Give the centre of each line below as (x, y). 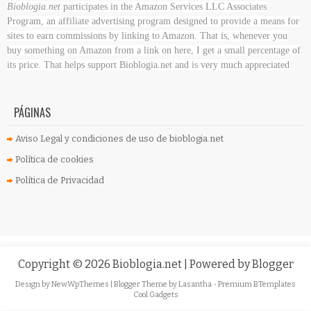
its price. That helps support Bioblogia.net (91, 65)
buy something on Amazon (59, 50)
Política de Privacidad (60, 180)
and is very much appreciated (232, 65)
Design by (33, 284)
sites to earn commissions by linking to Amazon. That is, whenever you (147, 35)
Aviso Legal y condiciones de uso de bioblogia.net (119, 138)
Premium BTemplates (257, 284)
